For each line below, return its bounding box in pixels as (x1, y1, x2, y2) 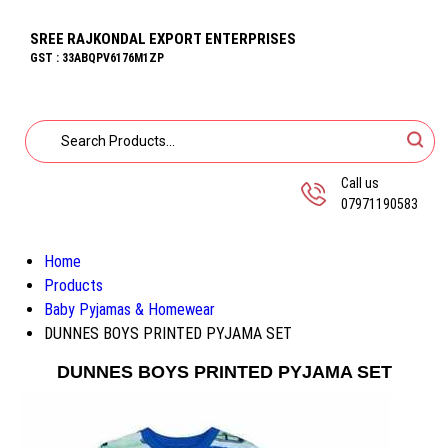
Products (44, 276, 103, 295)
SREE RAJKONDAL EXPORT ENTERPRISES (30, 30, 296, 48)
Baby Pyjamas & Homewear (44, 300, 215, 319)
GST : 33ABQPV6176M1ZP (30, 51, 164, 65)
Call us (341, 175, 379, 191)
